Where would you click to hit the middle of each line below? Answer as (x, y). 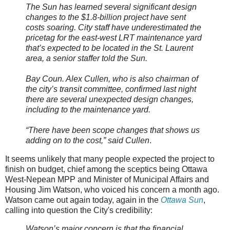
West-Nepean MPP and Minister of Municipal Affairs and (107, 179)
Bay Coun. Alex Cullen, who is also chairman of (112, 79)
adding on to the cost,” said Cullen (88, 140)
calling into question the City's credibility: (79, 210)
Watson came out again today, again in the (83, 200)
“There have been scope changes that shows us (113, 130)
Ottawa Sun (182, 200)
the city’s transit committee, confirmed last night (111, 89)
